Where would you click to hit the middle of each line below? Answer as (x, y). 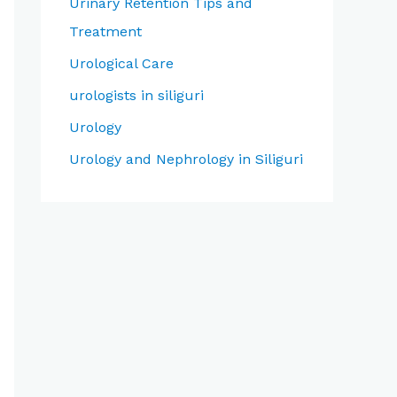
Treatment (105, 31)
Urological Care (121, 63)
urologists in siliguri (136, 95)
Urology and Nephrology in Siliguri (186, 159)
